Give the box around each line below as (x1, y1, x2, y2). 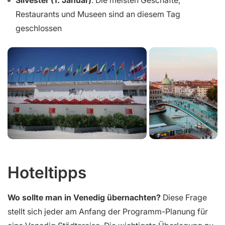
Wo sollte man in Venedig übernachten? (8, 192, 161, 203)
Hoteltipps (8, 163, 86, 183)
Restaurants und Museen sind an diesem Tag (16, 9, 180, 19)
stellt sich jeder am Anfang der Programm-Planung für (8, 206, 208, 217)
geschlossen (16, 23, 62, 33)
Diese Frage (161, 192, 207, 203)
